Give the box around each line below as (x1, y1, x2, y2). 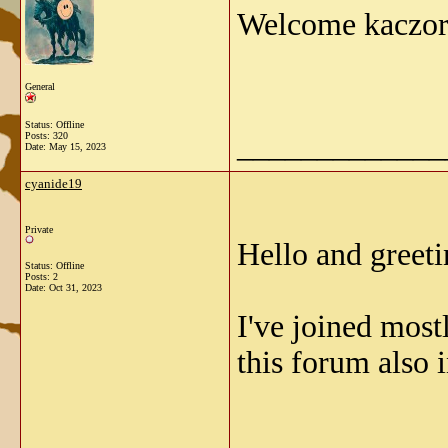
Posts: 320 (25, 130, 68, 141)
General (25, 81, 55, 92)
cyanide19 (25, 176, 82, 191)
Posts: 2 (25, 271, 58, 282)
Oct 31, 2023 (49, 282, 102, 293)
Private (25, 224, 53, 235)
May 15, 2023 (49, 141, 106, 152)
